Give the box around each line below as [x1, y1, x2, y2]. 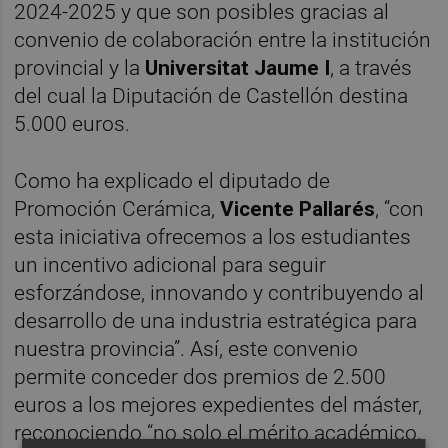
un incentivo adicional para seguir [14, 252, 327, 277]
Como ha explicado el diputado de [14, 168, 331, 193]
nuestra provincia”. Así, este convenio [14, 336, 359, 361]
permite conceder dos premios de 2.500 [14, 364, 387, 389]
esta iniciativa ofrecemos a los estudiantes [14, 224, 412, 249]
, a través [330, 55, 413, 80]
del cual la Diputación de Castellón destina [14, 83, 409, 108]
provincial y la [14, 55, 146, 80]
